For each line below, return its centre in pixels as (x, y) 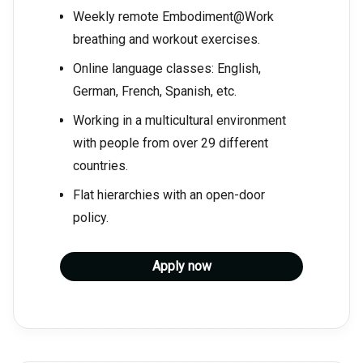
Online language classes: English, (167, 69)
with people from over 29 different (171, 143)
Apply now (181, 267)
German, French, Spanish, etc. (155, 92)
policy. (91, 218)
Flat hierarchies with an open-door (169, 195)
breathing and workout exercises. (167, 40)
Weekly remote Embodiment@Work (173, 17)
